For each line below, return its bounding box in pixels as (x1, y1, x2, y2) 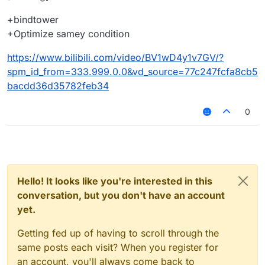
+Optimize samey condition (7, 27, 130, 40)
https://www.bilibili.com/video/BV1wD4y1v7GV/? (7, 51, 224, 63)
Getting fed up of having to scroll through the (17, 227, 219, 239)
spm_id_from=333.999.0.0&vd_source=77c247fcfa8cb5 (7, 65, 258, 77)
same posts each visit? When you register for (17, 241, 218, 253)
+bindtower (7, 13, 59, 25)
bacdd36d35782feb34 (7, 79, 109, 92)
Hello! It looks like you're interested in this (17, 174, 212, 187)
